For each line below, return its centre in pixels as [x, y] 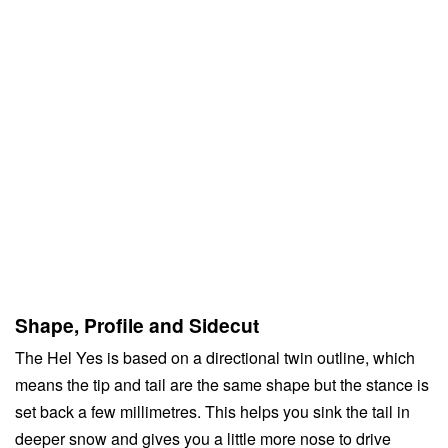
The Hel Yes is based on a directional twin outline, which [215, 357]
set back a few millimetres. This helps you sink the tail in [212, 411]
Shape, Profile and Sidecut [137, 324]
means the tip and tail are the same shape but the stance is [222, 384]
